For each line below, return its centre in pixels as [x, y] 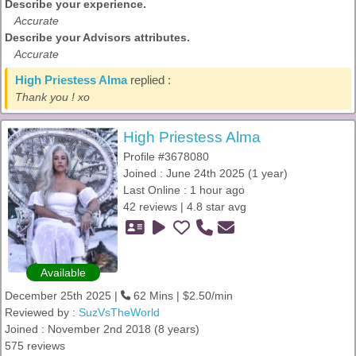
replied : [149, 80]
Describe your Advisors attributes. [97, 37]
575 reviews [35, 346]
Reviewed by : [42, 312]
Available [63, 273]
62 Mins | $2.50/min [182, 296]
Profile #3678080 [166, 157]
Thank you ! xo [52, 97]
